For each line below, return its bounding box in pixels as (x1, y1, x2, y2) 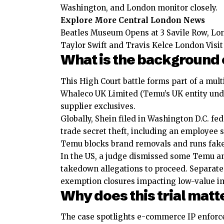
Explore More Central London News (60, 15, 205, 25)
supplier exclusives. (60, 101, 135, 111)
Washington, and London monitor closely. (60, 3, 217, 13)
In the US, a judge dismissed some (60, 151, 192, 161)
